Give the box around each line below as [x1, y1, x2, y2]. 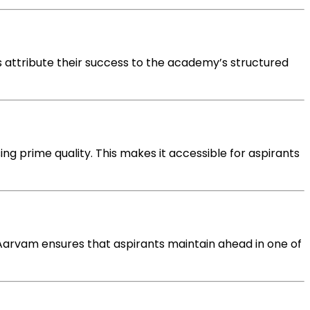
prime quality [19, 145, 91, 161]
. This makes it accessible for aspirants [91, 145, 300, 161]
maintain [167, 236, 215, 252]
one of [267, 236, 302, 252]
